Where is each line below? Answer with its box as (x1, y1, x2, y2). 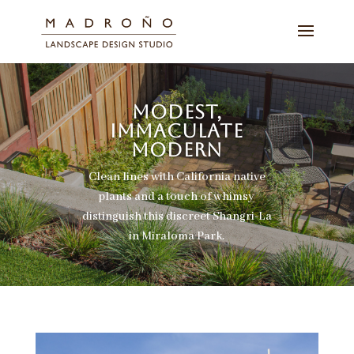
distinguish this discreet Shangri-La (81, 209, 272, 224)
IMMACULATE (110, 120, 244, 143)
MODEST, (131, 101, 222, 124)
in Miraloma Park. (129, 229, 225, 244)
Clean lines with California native (88, 170, 265, 185)
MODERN (130, 139, 223, 162)
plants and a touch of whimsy (99, 190, 255, 205)
